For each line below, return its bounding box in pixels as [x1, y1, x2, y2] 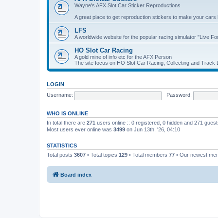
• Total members [127, 151, 169, 158]
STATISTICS [47, 142, 77, 148]
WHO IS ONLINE [47, 110, 88, 116]
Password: [166, 92, 192, 98]
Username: [47, 92, 73, 98]
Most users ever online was [47, 126, 113, 132]
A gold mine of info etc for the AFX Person [74, 54, 172, 60]
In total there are [47, 119, 87, 126]
